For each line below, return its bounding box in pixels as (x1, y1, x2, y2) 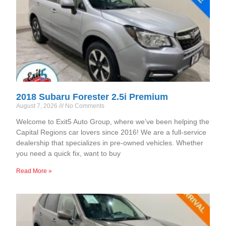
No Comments (64, 102, 105, 110)
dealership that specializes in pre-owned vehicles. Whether (16, 139, 204, 147)
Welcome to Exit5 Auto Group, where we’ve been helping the (16, 118, 210, 126)
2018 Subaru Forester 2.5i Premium (16, 92, 168, 102)
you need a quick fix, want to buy (16, 149, 121, 158)
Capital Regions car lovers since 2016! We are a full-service (16, 128, 207, 137)
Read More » (16, 167, 52, 175)
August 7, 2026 (16, 102, 60, 110)
